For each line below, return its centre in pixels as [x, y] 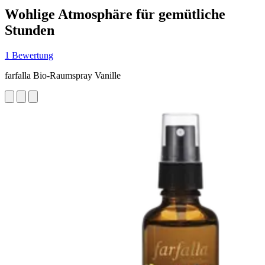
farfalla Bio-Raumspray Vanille [63, 75]
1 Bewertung [29, 55]
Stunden [30, 30]
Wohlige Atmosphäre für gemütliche [115, 14]
